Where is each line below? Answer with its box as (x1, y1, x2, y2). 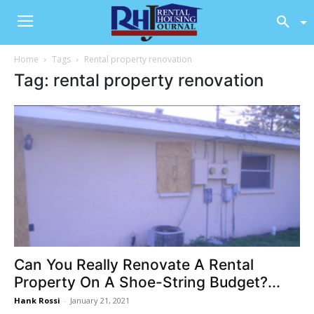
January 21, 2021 (70, 294, 130, 306)
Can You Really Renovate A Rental (14, 255, 254, 273)
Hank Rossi (14, 294, 60, 306)
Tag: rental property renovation (14, 70, 264, 91)
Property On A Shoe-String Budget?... (14, 273, 280, 291)
